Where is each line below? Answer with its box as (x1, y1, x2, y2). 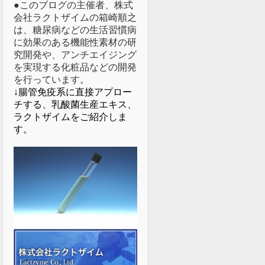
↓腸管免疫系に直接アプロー (14, 87, 132, 97)
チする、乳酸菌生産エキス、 (14, 99, 137, 109)
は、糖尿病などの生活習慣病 (14, 25, 137, 35)
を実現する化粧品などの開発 (14, 62, 137, 72)
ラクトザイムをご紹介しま (14, 112, 127, 122)
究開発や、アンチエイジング (14, 50, 137, 60)
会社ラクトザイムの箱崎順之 (14, 12, 137, 22)
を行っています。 (14, 75, 89, 85)
